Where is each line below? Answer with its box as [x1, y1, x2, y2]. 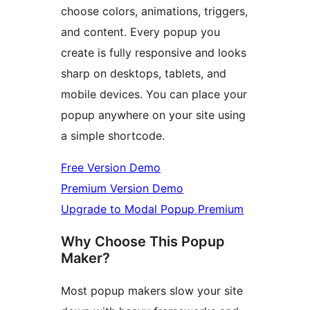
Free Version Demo [61, 161, 161, 175]
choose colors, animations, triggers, [61, 4, 248, 19]
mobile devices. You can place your [61, 87, 247, 102]
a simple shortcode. [61, 129, 165, 143]
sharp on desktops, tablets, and [61, 66, 226, 81]
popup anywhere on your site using [61, 108, 246, 122]
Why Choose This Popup [61, 233, 225, 250]
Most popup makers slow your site [61, 284, 243, 298]
